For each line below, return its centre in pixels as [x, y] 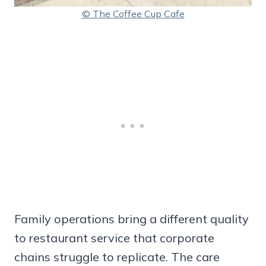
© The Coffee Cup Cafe [133, 14]
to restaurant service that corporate [114, 238]
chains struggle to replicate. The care [117, 257]
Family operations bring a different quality [132, 219]
